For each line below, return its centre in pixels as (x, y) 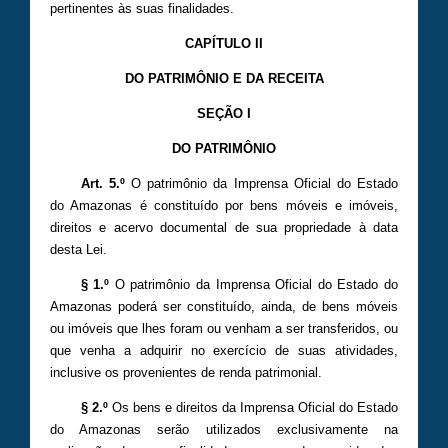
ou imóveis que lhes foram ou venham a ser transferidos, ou (224, 329)
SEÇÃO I (224, 114)
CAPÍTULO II (224, 44)
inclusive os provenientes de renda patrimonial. (186, 373)
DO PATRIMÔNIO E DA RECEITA (224, 79)
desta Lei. (78, 250)
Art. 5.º (102, 184)
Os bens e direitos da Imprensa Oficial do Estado (253, 408)
